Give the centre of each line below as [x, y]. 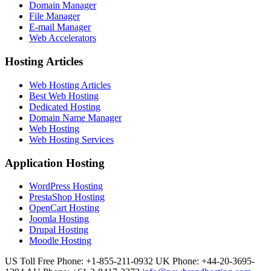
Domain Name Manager [75, 117]
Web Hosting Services [71, 139]
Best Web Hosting [64, 96]
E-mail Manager [60, 27]
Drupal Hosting [59, 230]
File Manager [54, 16]
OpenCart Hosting [64, 208]
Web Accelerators [63, 38]
